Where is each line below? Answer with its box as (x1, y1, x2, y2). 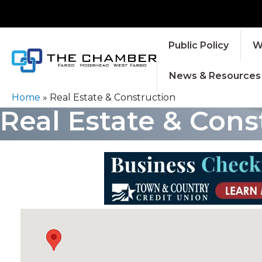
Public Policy (168, 39, 229, 51)
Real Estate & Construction (50, 91, 175, 103)
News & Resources (168, 70, 261, 81)
